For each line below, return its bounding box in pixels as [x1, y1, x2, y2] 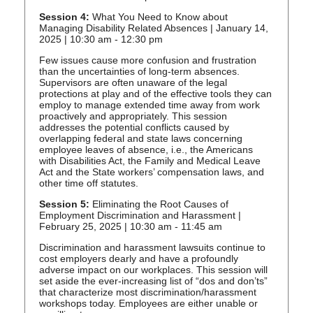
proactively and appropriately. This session [39, 110, 227, 122]
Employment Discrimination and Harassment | [39, 210, 241, 221]
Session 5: [39, 198, 89, 210]
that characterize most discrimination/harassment [39, 286, 256, 298]
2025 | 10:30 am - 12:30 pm [39, 34, 163, 45]
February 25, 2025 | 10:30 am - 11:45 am [39, 221, 222, 233]
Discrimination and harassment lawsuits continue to [39, 242, 265, 254]
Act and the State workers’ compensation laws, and [39, 166, 264, 178]
